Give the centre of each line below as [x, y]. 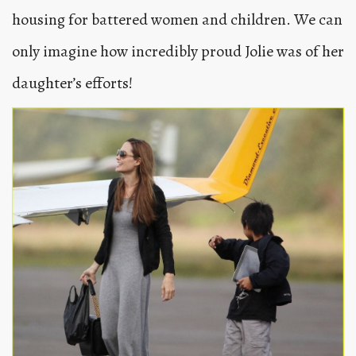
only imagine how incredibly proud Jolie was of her [178, 52]
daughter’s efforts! [72, 83]
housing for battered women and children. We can [177, 20]
